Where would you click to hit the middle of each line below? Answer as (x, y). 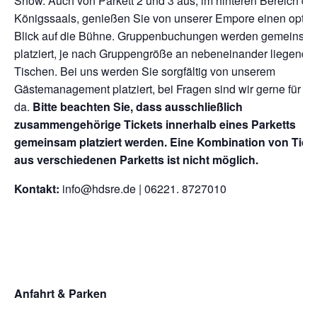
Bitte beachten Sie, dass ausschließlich (138, 107)
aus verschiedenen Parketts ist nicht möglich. (136, 160)
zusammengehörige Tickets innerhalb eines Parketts (155, 125)
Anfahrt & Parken (60, 294)
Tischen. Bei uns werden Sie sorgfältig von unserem (145, 71)
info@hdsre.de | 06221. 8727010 (144, 189)
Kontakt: (38, 189)
